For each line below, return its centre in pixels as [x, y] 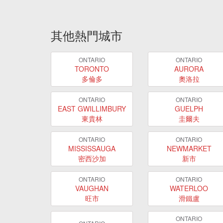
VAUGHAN [92, 188]
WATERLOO [189, 188]
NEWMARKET [189, 148]
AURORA [189, 68]
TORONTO [92, 68]
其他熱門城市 [87, 35]
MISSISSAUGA [92, 148]
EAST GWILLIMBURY [92, 108]
